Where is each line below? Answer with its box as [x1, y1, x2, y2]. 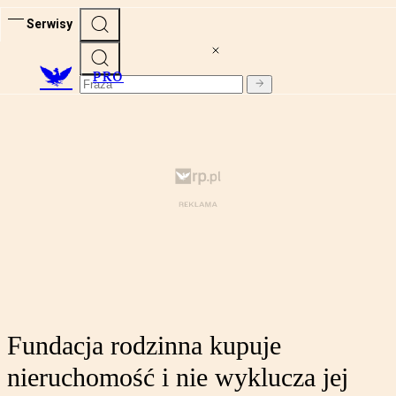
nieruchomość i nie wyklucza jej [7, 362, 348, 392]
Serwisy [27, 16, 72, 31]
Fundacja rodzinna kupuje [7, 331, 281, 361]
